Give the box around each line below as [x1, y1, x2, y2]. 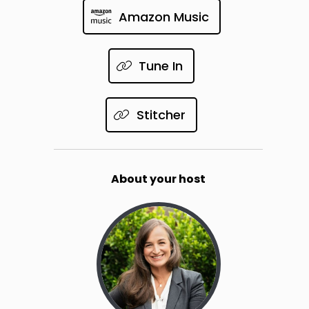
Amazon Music [118, 8, 209, 26]
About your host [111, 171, 206, 188]
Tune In [139, 57, 183, 75]
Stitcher [136, 106, 186, 124]
